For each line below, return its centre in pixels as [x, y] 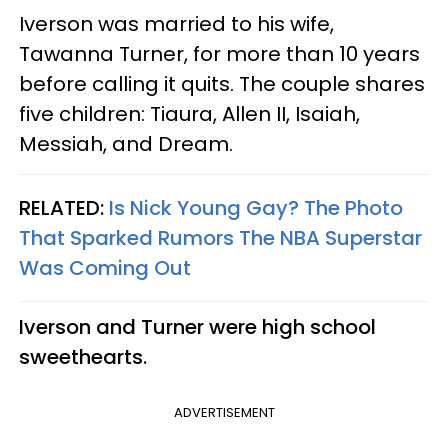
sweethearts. [85, 356]
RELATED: [64, 207]
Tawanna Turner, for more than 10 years [219, 53]
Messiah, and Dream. [128, 143]
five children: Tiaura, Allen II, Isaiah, [189, 113]
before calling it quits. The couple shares [222, 83]
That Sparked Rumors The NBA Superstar [220, 237]
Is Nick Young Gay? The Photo [256, 207]
